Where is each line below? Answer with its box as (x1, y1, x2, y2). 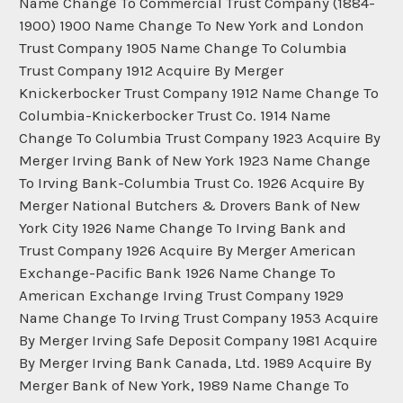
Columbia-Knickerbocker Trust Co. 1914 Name (19, 106, 331, 124)
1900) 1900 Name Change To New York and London (19, 16, 364, 34)
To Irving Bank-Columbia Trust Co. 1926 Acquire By (19, 174, 364, 192)
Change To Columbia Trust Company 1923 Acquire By (19, 129, 381, 147)
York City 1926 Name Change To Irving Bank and (19, 219, 346, 237)
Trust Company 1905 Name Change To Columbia (19, 39, 347, 57)
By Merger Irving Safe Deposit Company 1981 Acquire (19, 331, 378, 349)
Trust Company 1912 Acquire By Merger (19, 61, 283, 79)
